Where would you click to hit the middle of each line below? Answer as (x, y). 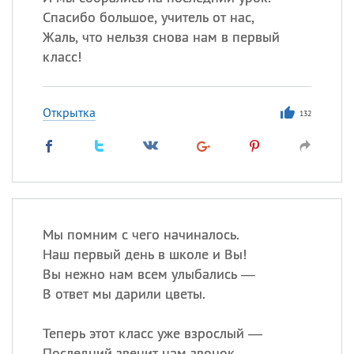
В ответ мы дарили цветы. (124, 294)
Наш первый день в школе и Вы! (144, 254)
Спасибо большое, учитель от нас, (148, 17)
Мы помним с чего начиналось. (141, 234)
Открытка (69, 112)
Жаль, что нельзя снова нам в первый (161, 37)
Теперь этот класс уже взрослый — (152, 333)
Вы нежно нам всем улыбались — (149, 274)
